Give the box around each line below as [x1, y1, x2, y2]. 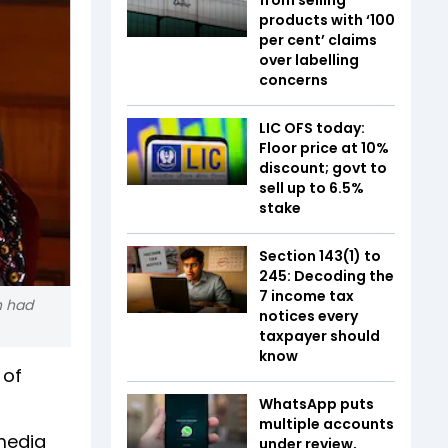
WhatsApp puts [259, 393, 374, 414]
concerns [259, 69, 328, 90]
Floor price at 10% [259, 137, 389, 158]
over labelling [259, 49, 359, 70]
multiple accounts [259, 413, 394, 434]
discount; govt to [259, 157, 387, 178]
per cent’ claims [259, 29, 377, 50]
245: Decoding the [259, 265, 394, 286]
